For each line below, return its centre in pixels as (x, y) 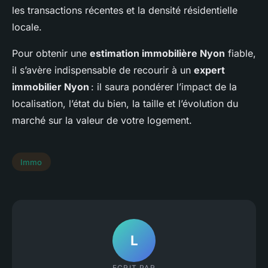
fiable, (240, 53)
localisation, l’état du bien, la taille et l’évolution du (125, 103)
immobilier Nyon (51, 86)
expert (209, 70)
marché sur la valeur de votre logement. (102, 120)
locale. (27, 27)
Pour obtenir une (51, 53)
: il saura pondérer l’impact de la (163, 86)
